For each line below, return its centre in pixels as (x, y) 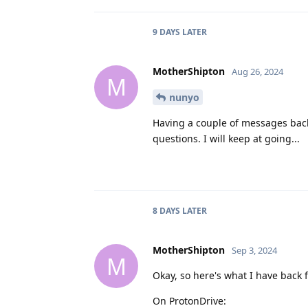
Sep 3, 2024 (254, 251)
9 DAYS (166, 32)
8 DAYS (166, 211)
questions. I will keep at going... (226, 139)
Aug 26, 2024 (257, 71)
